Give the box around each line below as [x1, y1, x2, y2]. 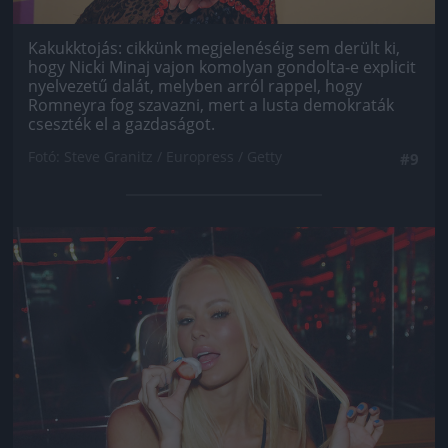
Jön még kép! [157, 241, 291, 270]
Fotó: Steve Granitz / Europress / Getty [28, 146, 282, 166]
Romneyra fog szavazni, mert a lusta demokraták [28, 93, 394, 116]
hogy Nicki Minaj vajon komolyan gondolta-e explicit [28, 55, 416, 78]
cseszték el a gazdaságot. [28, 112, 215, 135]
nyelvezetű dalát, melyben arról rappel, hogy [28, 74, 362, 97]
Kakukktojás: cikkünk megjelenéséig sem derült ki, [28, 36, 400, 59]
